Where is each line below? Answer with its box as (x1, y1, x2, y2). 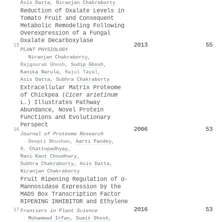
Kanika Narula (20, 68, 59, 75)
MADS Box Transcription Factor (20, 190, 121, 198)
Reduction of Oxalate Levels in (20, 7, 124, 14)
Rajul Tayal (65, 68, 98, 75)
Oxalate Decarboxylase (20, 37, 97, 44)
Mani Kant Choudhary (20, 153, 77, 159)
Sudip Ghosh (71, 61, 104, 67)
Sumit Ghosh (76, 215, 109, 221)
